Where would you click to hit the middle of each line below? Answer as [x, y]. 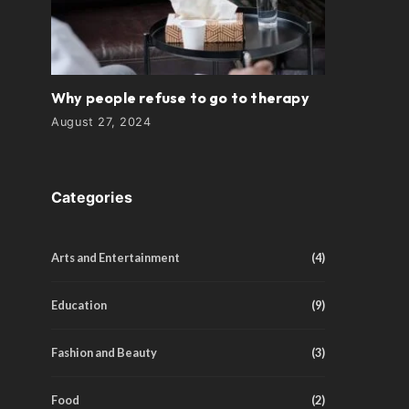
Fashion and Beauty [104, 352]
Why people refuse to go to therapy [180, 98]
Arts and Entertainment [115, 257]
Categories [92, 197]
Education [79, 305]
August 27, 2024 [101, 122]
